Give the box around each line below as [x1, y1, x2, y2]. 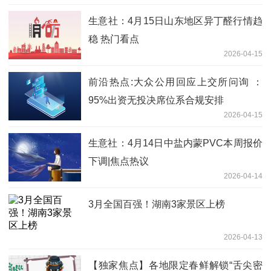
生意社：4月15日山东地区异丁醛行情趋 [88, 15, 263, 26]
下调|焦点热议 [88, 155, 149, 166]
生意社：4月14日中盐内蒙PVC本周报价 [88, 137, 263, 148]
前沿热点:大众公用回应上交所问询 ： [88, 76, 263, 87]
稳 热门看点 [88, 33, 139, 44]
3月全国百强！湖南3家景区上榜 [88, 198, 225, 209]
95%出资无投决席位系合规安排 [88, 94, 224, 105]
